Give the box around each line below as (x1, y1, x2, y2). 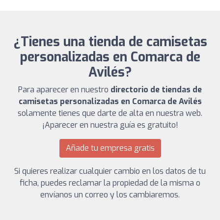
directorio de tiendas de (110, 84, 202, 95)
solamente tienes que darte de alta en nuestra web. (18, 108, 202, 118)
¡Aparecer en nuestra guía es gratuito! (42, 119, 178, 130)
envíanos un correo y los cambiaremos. (40, 189, 180, 200)
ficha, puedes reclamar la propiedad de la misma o (20, 177, 200, 188)
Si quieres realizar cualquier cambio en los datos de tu (14, 165, 206, 176)
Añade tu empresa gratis (65, 142, 155, 153)
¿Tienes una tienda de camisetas (13, 33, 207, 51)
